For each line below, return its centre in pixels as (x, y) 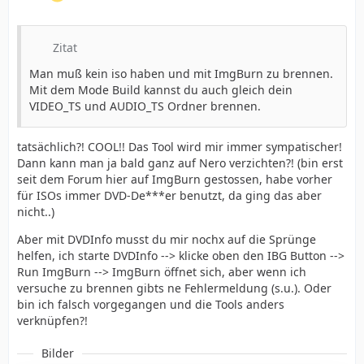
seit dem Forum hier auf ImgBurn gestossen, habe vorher (175, 180)
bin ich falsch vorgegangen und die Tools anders (151, 305)
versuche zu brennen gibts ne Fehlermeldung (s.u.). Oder (174, 288)
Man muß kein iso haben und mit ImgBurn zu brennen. (181, 74)
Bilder (58, 353)
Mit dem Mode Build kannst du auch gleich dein (161, 90)
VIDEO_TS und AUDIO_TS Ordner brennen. (145, 106)
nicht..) (36, 212)
